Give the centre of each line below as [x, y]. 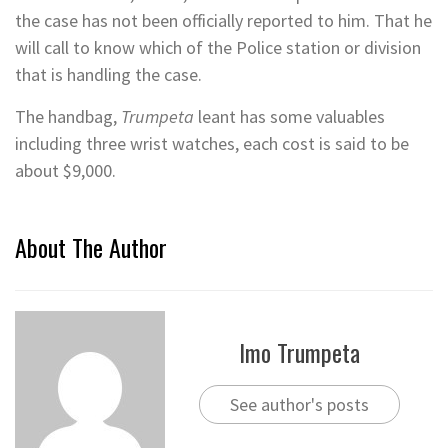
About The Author [91, 247]
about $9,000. [65, 171]
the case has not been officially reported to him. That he [223, 21]
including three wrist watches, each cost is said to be [212, 144]
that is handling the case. [108, 75]
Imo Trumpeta [299, 351]
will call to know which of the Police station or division [218, 48]
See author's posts [299, 404]
